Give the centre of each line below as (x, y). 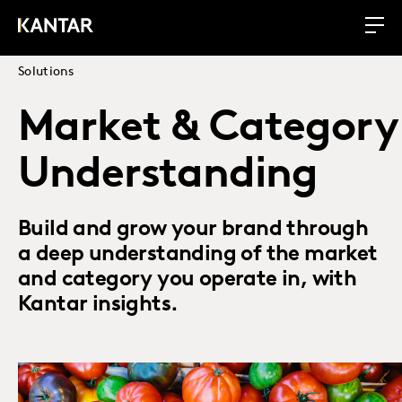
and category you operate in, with (188, 280)
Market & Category (208, 129)
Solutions (46, 72)
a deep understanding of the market (198, 255)
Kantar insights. (98, 305)
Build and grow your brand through (193, 230)
